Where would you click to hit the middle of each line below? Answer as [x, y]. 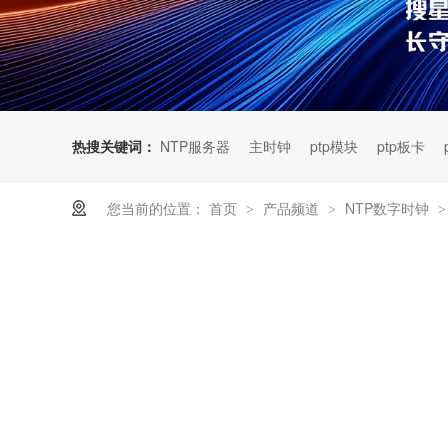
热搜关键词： [114, 145]
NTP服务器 [195, 145]
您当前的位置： [156, 207]
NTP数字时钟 [389, 207]
